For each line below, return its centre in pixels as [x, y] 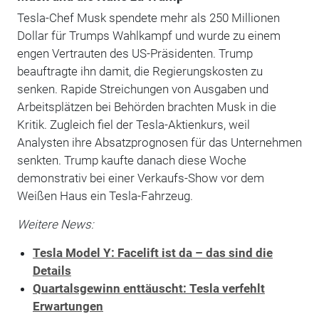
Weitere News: [55, 224]
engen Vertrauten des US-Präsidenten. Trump [135, 53]
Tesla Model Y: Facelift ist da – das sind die [152, 252]
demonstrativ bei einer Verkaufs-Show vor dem [140, 178]
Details [52, 270]
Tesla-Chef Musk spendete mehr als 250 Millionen [148, 17]
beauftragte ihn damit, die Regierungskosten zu [140, 71]
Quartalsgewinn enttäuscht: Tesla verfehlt [148, 288]
